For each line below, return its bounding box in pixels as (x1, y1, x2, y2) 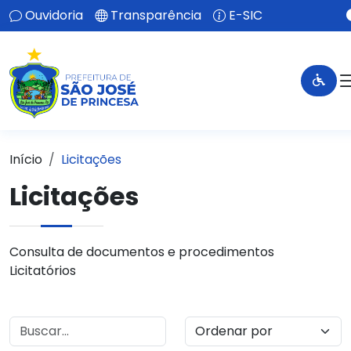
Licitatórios (9, 262, 76, 280)
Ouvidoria (25, 6, 83, 24)
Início (9, 150, 42, 168)
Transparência (110, 6, 201, 24)
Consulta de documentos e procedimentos (9, 243, 274, 261)
